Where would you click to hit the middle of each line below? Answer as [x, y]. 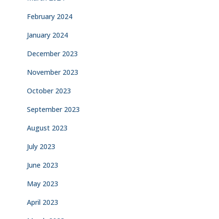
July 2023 [41, 146]
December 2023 [52, 54]
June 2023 [43, 165]
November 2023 [53, 72]
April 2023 [43, 202]
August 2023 [47, 128]
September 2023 [53, 109]
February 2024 [50, 16]
